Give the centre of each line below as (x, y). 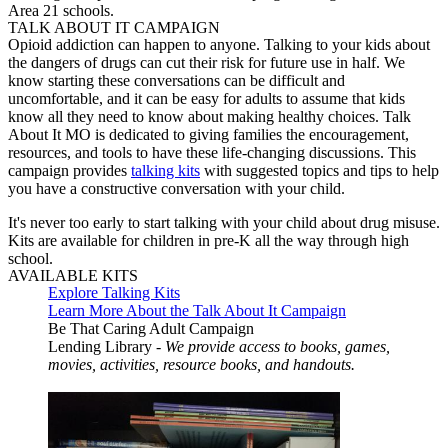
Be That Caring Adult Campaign (151, 328)
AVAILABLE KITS (73, 275)
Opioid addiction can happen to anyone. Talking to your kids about (219, 44)
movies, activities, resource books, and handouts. (201, 364)
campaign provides (69, 170)
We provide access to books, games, (277, 346)
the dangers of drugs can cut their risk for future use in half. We (206, 62)
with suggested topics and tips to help (319, 170)
